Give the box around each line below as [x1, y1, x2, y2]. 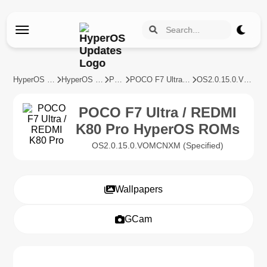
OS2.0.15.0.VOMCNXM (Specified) [91, 140, 223, 150]
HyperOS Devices [95, 75, 104, 84]
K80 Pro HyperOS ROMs [75, 120, 240, 137]
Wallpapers [115, 184, 163, 194]
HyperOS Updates [47, 75, 55, 84]
